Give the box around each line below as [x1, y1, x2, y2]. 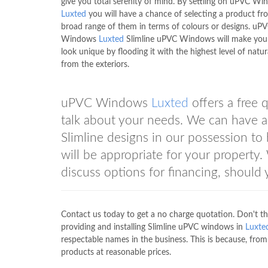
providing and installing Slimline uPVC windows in [61, 223, 245, 232]
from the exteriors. [61, 60, 129, 69]
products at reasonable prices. [61, 248, 171, 257]
